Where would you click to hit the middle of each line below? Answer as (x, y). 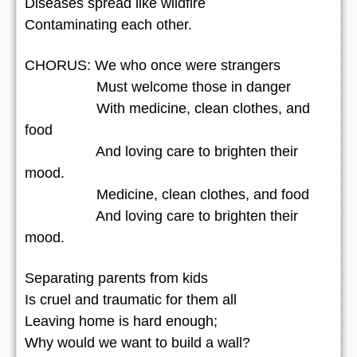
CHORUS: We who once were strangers (153, 65)
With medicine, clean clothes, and (167, 108)
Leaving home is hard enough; (121, 321)
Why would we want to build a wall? (137, 342)
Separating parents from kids (116, 278)
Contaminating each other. (108, 24)
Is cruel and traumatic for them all (131, 299)
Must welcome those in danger (158, 86)
